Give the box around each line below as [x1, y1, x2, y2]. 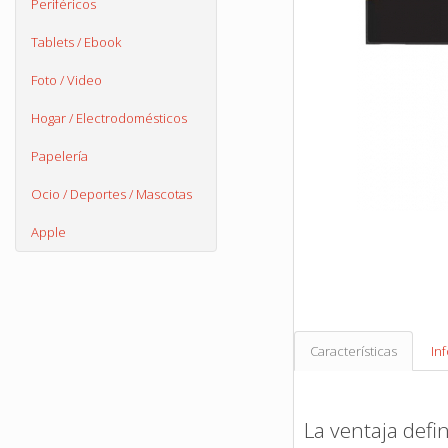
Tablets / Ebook [31, 33, 121, 51]
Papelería [31, 147, 88, 165]
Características [309, 342, 397, 361]
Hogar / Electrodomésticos [31, 109, 187, 127]
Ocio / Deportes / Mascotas [31, 185, 192, 203]
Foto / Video [31, 71, 102, 89]
